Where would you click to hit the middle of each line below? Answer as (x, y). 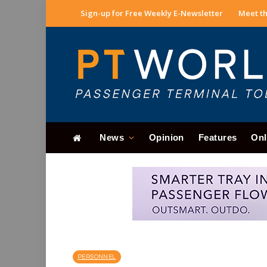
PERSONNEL (97, 257)
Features (218, 137)
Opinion (166, 137)
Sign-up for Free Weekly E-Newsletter (152, 13)
